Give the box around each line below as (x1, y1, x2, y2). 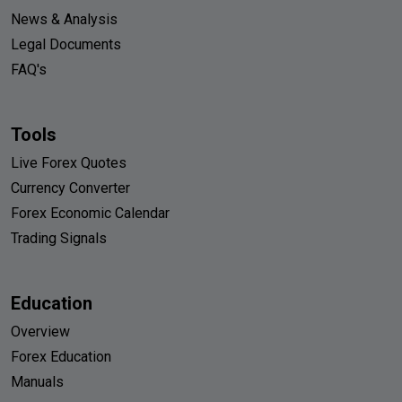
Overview (11, 323, 70, 341)
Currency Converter (11, 179, 130, 197)
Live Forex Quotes (11, 154, 127, 172)
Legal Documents (11, 36, 121, 54)
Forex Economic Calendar (11, 205, 170, 223)
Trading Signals (11, 230, 107, 248)
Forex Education (11, 348, 111, 366)
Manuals (11, 373, 64, 391)
